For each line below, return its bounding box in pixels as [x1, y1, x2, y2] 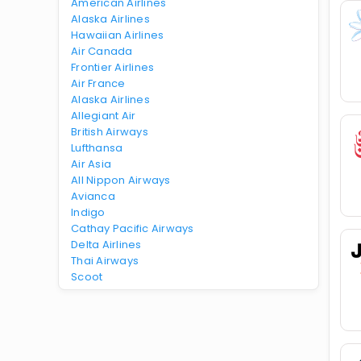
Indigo [71, 205, 106, 220]
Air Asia [71, 156, 112, 172]
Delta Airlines [71, 237, 142, 252]
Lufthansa [71, 140, 123, 156]
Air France [71, 76, 126, 91]
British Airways [71, 124, 148, 139]
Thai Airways [71, 253, 139, 268]
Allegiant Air [71, 108, 136, 123]
